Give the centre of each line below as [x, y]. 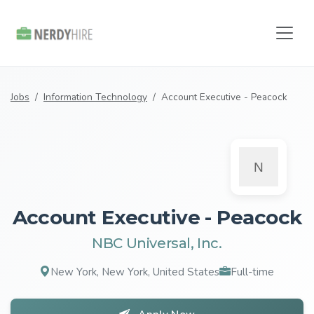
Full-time [253, 272]
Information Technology [95, 97]
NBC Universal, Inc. [157, 244]
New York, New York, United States [135, 272]
